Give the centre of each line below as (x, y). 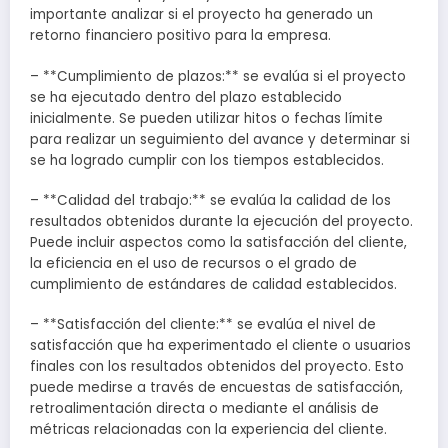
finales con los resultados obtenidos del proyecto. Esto (217, 366)
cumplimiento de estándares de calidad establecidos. (213, 284)
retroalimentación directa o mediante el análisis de (204, 408)
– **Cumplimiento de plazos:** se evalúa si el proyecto (218, 76)
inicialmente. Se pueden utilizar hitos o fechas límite (206, 118)
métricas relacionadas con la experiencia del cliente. (208, 429)
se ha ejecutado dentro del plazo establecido (186, 97)
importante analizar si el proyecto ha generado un (201, 15)
